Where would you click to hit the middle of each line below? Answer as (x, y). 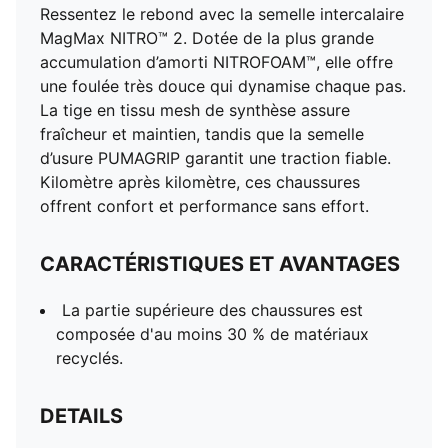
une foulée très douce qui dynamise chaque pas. (223, 86)
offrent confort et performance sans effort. (204, 206)
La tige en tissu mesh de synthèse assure (195, 110)
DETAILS (81, 416)
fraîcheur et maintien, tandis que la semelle (202, 134)
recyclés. (89, 358)
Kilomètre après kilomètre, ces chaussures (200, 182)
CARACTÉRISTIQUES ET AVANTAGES (220, 264)
